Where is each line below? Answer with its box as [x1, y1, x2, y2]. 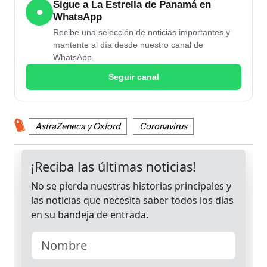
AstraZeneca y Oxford [35, 121, 120, 132]
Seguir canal [108, 72, 159, 82]
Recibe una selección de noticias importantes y [53, 27, 230, 38]
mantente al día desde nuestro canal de [53, 40, 203, 50]
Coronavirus [139, 121, 187, 132]
